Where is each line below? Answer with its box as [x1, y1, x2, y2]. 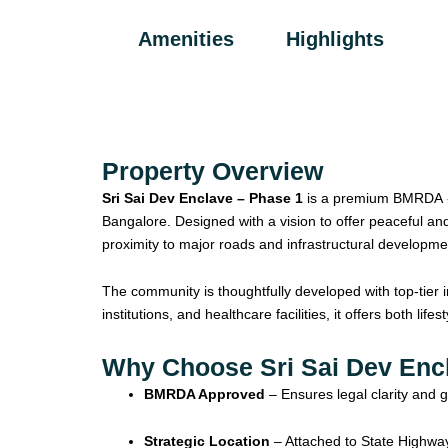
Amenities [138, 27, 234, 50]
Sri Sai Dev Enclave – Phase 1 [102, 189, 303, 206]
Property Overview [102, 156, 323, 185]
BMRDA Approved [144, 385, 265, 402]
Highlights [286, 27, 384, 50]
